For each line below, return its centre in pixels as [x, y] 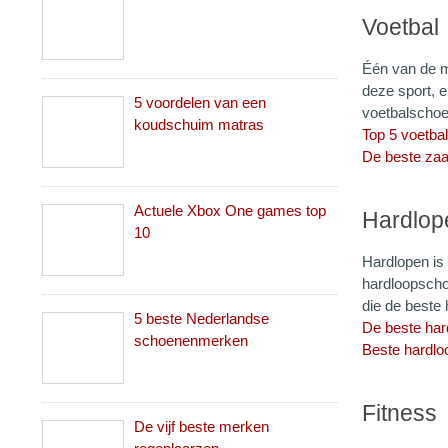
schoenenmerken [191, 340]
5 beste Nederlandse [201, 318]
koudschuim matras [199, 124]
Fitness [399, 413]
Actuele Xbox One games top [230, 210]
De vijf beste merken [201, 426]
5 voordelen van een [200, 102]
